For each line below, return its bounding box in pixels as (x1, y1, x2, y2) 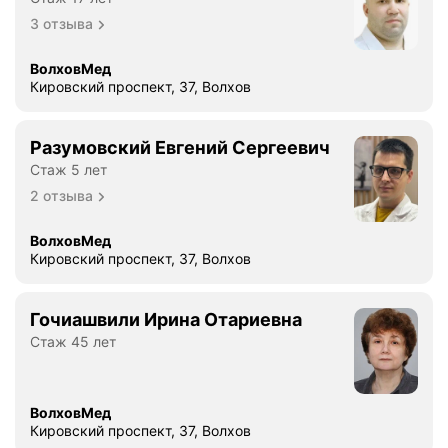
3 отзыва (30, 14, 93, 32)
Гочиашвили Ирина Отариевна (30, 308, 302, 330)
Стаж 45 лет (30, 332, 116, 350)
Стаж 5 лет (30, 160, 107, 178)
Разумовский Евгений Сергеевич (30, 136, 330, 158)
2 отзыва (30, 186, 93, 204)
